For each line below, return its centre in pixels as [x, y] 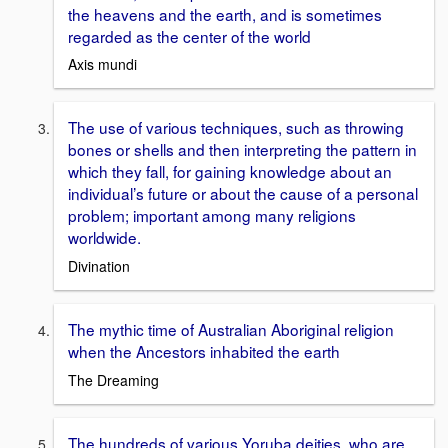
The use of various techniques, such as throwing [236, 127]
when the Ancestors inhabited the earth [204, 351]
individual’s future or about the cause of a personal [243, 193]
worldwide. [104, 237]
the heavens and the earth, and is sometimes [225, 13]
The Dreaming [113, 379]
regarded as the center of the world [189, 35]
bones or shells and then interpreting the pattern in [242, 149]
